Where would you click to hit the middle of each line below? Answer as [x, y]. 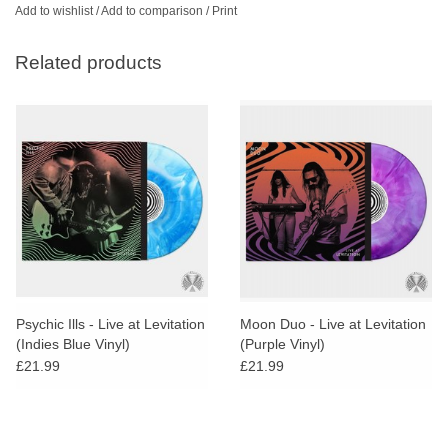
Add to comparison [153, 10]
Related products [88, 63]
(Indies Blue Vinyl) [73, 344]
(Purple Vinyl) [282, 344]
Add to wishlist [54, 10]
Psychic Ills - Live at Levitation [110, 324]
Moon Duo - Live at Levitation [333, 324]
